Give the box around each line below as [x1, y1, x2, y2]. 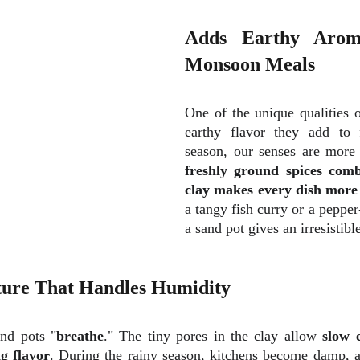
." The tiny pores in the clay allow [104, 328, 323, 344]
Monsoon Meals [185, 54, 315, 75]
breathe [56, 328, 104, 344]
